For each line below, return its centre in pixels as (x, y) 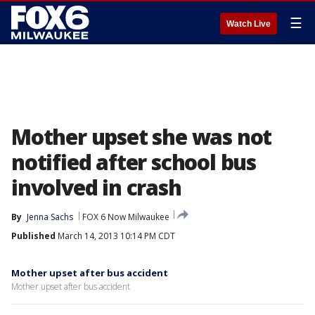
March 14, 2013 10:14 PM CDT (115, 236)
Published (33, 236)
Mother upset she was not (142, 137)
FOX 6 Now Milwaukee (126, 217)
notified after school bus (134, 162)
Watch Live (249, 24)
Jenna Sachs (50, 217)
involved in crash (96, 187)
